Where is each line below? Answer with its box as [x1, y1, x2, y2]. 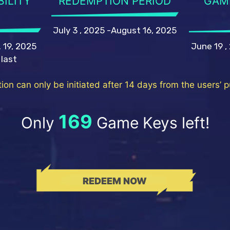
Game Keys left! [92, 113, 209, 132]
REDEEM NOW [83, 175, 147, 186]
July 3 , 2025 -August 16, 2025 [53, 25, 177, 35]
